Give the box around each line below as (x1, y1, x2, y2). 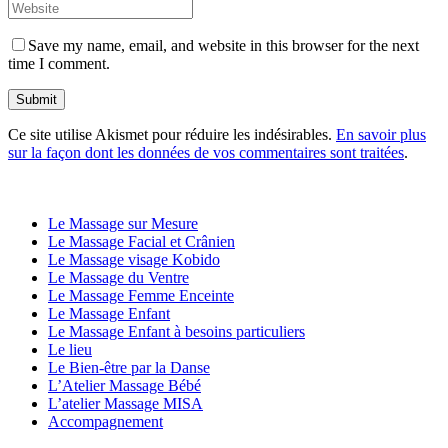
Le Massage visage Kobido (48, 250, 220, 268)
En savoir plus (336, 125, 426, 143)
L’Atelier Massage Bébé (48, 376, 201, 394)
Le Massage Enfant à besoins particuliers (48, 322, 305, 340)
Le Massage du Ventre (48, 268, 189, 286)
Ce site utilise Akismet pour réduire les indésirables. (8, 125, 336, 143)
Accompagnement (48, 412, 163, 430)
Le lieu (48, 340, 92, 358)
